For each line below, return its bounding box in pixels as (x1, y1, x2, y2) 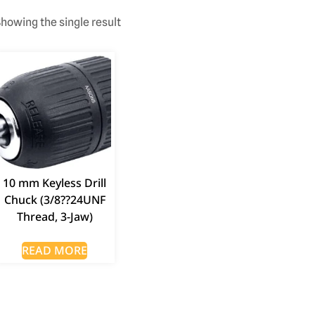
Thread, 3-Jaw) (16, 208, 93, 224)
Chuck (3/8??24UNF (4, 191, 105, 207)
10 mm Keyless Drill (3, 174, 107, 191)
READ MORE (22, 242, 88, 258)
